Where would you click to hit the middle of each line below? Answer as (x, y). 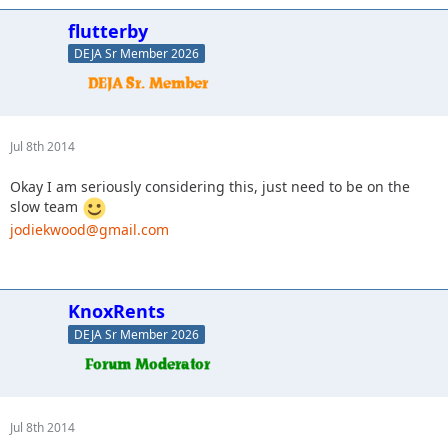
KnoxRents (116, 311)
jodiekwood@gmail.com (89, 230)
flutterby (108, 30)
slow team (46, 207)
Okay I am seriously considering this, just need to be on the (210, 187)
